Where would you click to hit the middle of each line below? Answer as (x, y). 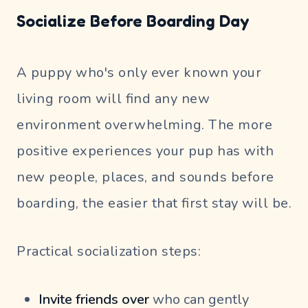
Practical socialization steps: (109, 252)
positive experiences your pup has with (145, 151)
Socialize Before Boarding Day (133, 21)
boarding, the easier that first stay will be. (154, 203)
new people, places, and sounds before (145, 177)
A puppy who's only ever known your (139, 73)
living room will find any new (113, 99)
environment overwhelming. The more (144, 125)
